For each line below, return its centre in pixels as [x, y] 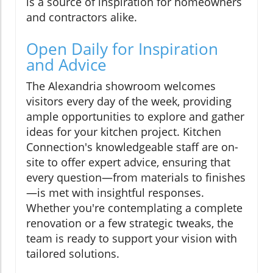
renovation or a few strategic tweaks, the [130, 223]
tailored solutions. [73, 253]
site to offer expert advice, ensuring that [128, 162]
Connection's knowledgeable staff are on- [132, 147]
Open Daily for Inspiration [122, 48]
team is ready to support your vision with [132, 238]
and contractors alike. [82, 17]
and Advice [66, 64]
